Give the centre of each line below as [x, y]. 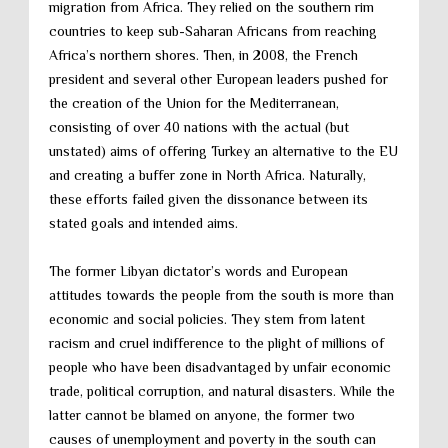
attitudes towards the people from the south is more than [221, 295]
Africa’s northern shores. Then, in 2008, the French [203, 55]
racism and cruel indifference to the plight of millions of [216, 343]
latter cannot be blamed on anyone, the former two [202, 415]
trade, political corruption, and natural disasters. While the [222, 391]
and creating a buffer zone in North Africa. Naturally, [207, 175]
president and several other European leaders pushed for [218, 79]
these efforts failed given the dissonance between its [208, 199]
